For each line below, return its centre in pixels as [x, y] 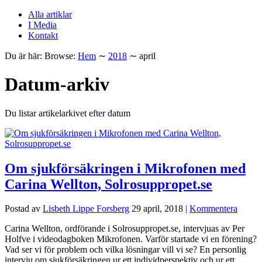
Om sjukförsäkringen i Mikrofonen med [125, 168]
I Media [42, 25]
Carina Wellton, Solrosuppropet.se [108, 184]
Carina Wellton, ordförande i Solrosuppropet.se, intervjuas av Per [125, 229]
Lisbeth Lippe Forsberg [86, 209]
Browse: [60, 56]
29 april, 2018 [157, 209]
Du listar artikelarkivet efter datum [68, 113]
